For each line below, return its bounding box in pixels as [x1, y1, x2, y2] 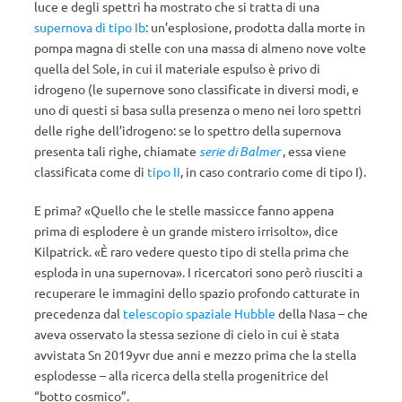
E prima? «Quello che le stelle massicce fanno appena [34, 202, 334, 218]
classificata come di [34, 163, 147, 179]
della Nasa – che [275, 305, 368, 321]
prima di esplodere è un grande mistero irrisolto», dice [34, 223, 338, 239]
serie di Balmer [199, 143, 280, 160]
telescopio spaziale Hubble [123, 305, 275, 321]
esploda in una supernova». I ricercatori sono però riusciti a [34, 264, 363, 280]
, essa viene [280, 143, 346, 159]
